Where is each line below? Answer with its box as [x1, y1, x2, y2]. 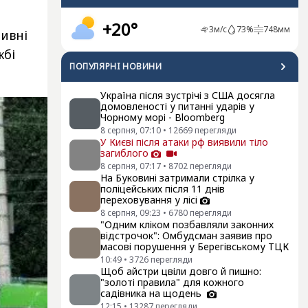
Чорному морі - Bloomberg [100, 111, 225, 124]
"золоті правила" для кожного [100, 276, 244, 289]
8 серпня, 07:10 [100, 124, 161, 137]
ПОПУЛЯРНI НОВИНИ [69, 60, 162, 73]
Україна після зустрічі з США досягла [100, 89, 275, 102]
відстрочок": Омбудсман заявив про [100, 229, 272, 243]
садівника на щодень [100, 287, 204, 300]
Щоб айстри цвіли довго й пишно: [100, 265, 261, 278]
